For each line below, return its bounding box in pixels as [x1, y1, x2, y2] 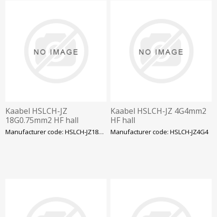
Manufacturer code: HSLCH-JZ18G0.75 [98, 127, 104, 136]
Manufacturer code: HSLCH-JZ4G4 [110, 127, 209, 136]
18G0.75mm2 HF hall [5, 114, 79, 125]
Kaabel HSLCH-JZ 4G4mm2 [110, 105, 207, 116]
